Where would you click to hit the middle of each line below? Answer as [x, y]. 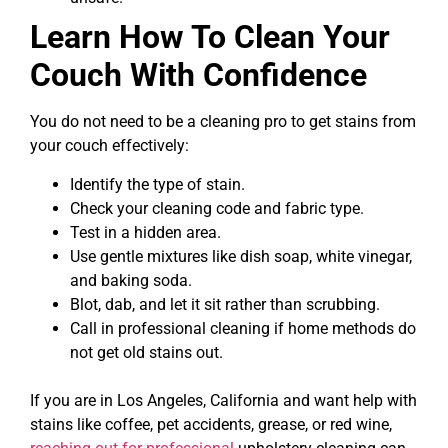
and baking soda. [131, 280]
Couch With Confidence [198, 75]
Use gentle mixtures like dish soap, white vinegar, [241, 256]
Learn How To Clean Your [210, 37]
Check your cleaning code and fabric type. [217, 208]
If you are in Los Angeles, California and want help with [223, 400]
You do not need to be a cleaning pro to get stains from [223, 122]
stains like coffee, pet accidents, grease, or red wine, [211, 424]
